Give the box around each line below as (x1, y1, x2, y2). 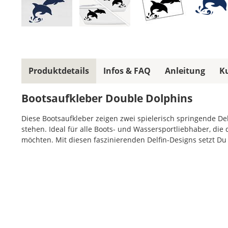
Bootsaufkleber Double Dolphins (21, 91, 192, 106)
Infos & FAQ (103, 65, 151, 77)
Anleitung (165, 65, 205, 77)
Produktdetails (28, 65, 89, 77)
